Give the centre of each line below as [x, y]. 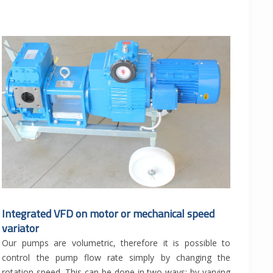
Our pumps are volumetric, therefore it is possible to [116, 243]
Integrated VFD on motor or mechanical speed [108, 214]
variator [21, 229]
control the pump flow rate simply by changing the [116, 258]
